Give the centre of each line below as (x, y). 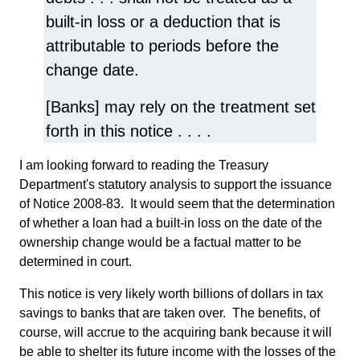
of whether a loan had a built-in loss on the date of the (171, 223)
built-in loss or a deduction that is (163, 21)
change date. (92, 70)
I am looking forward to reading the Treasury (144, 165)
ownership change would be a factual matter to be (160, 242)
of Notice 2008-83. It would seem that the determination (177, 203)
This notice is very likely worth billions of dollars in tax (171, 293)
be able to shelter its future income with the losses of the (178, 351)
